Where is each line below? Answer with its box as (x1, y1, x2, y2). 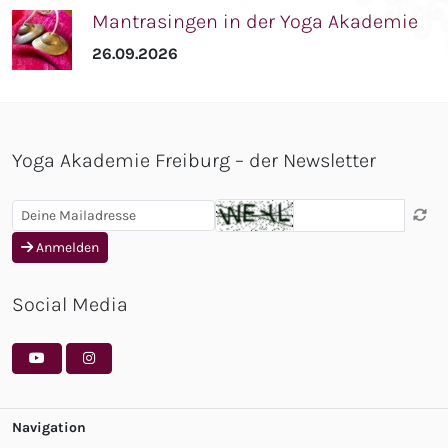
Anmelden (33, 238, 99, 256)
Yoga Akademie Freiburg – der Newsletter (12, 148, 376, 172)
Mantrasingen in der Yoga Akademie (92, 9, 418, 33)
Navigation (12, 418, 86, 436)
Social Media (12, 292, 128, 316)
